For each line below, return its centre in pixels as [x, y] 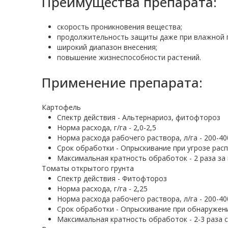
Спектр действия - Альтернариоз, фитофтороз [139, 118]
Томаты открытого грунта [88, 168]
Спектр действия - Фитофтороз [112, 179]
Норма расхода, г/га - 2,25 [102, 189]
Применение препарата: [122, 83]
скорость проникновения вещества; [120, 27]
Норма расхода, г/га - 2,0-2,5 [107, 128]
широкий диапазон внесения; [107, 47]
